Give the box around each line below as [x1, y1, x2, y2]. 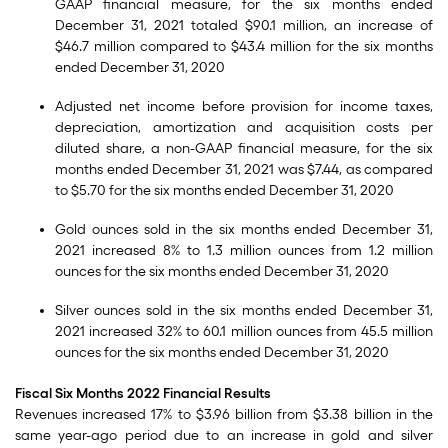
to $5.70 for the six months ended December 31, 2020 [55, 182, 394, 199]
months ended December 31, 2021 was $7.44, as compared [55, 161, 433, 178]
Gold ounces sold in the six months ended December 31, [55, 221, 433, 238]
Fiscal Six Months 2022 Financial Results [15, 385, 271, 402]
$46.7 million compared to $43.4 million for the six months [55, 38, 433, 55]
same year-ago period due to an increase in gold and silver [15, 427, 433, 444]
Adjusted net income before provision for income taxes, [55, 98, 433, 115]
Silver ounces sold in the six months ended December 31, [55, 302, 433, 319]
